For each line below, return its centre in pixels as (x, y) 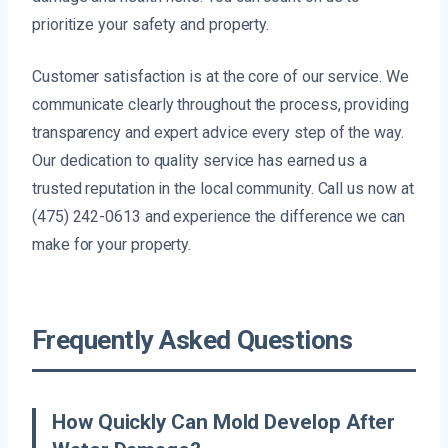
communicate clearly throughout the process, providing (220, 105)
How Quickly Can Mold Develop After (224, 422)
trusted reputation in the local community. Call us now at (223, 189)
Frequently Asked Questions (192, 340)
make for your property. (112, 245)
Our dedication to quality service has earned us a (200, 161)
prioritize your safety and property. (151, 25)
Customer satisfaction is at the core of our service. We (220, 77)
